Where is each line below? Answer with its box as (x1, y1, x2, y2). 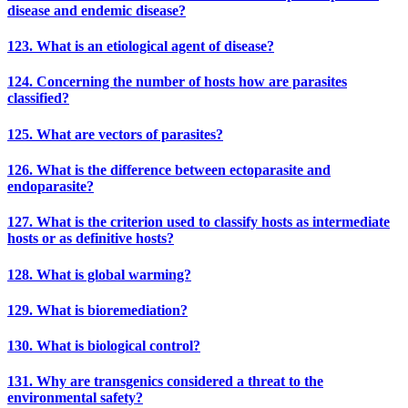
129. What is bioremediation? (7, 301, 188, 318)
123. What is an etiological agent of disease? (7, 38, 274, 55)
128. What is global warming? (7, 266, 191, 282)
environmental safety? (7, 390, 143, 406)
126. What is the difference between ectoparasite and (7, 162, 331, 178)
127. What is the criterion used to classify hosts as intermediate (7, 214, 390, 230)
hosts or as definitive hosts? (7, 230, 174, 247)
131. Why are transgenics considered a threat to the (7, 373, 323, 390)
